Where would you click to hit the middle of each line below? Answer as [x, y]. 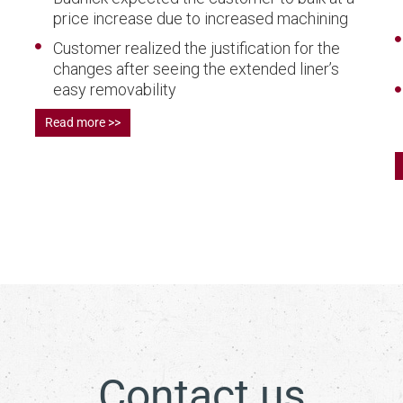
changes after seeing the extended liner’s [196, 68]
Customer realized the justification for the [197, 48]
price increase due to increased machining [201, 18]
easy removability [115, 89]
